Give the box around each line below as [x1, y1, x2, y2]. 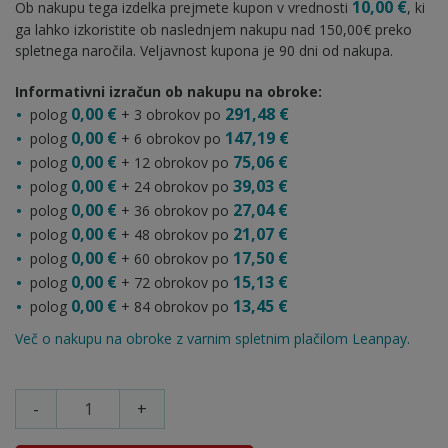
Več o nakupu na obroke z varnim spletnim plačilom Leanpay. [15, 328, 410, 348]
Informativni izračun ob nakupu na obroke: [15, 81, 322, 101]
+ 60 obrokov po [117, 248, 233, 268]
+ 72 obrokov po [117, 272, 233, 292]
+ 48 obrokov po [117, 224, 233, 244]
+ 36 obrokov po [117, 200, 233, 220]
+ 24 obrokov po [117, 176, 233, 196]
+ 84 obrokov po [117, 296, 233, 316]
